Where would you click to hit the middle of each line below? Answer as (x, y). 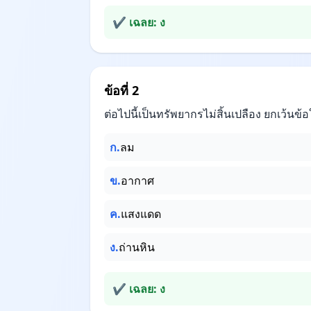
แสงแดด (141, 214)
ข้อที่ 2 (121, 90)
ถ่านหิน (137, 247)
